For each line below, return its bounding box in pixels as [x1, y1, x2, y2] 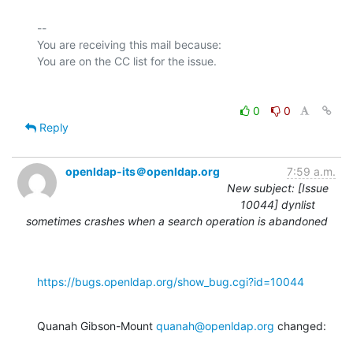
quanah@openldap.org [156, 318, 274, 333]
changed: [274, 318, 326, 333]
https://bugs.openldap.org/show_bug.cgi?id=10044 [37, 274, 304, 288]
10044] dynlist [240, 197, 315, 211]
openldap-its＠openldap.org [65, 164, 220, 178]
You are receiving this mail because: [37, 37, 221, 51]
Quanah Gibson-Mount [37, 318, 156, 333]
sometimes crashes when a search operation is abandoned [25, 214, 328, 228]
